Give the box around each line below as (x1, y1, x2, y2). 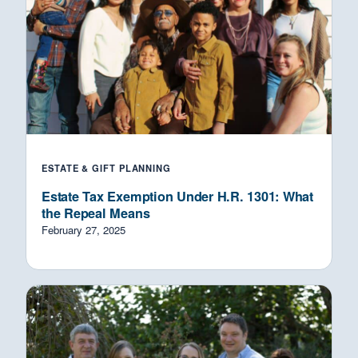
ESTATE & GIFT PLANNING (42, 161, 171, 175)
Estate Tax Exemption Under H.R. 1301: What (42, 187, 313, 206)
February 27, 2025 (42, 222, 126, 238)
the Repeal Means (42, 204, 150, 223)
